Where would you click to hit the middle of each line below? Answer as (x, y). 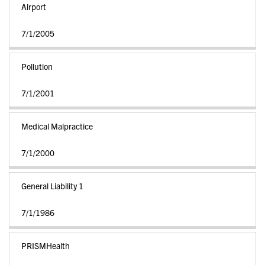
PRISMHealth (46, 245)
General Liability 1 (52, 186)
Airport (34, 7)
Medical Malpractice (57, 126)
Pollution (37, 66)
